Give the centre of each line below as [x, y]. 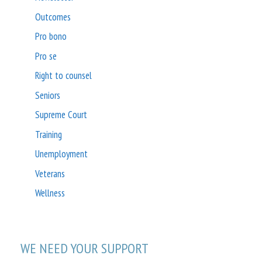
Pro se [46, 56]
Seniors [48, 95]
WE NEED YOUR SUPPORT [85, 249]
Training [49, 134]
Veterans [50, 173]
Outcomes [53, 17]
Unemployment [61, 154]
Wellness [50, 193]
